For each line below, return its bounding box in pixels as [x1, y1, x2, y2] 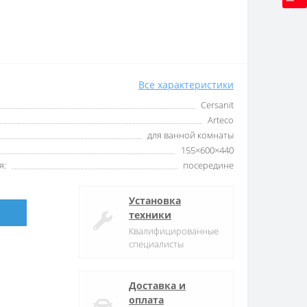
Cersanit [201, 98, 234, 111]
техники [129, 208, 171, 221]
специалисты [129, 237, 184, 250]
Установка [129, 193, 181, 207]
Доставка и [129, 278, 186, 292]
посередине [183, 158, 234, 171]
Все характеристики [138, 77, 234, 91]
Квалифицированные [129, 224, 219, 237]
